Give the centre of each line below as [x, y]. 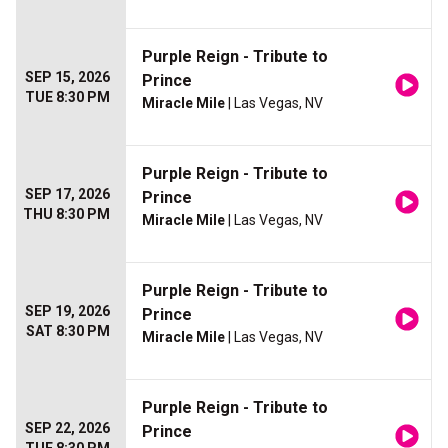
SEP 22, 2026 [67, 428]
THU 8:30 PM [66, 214]
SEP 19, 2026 [67, 311]
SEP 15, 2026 [67, 77]
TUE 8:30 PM [67, 97]
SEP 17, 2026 [67, 194]
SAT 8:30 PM [68, 331]
